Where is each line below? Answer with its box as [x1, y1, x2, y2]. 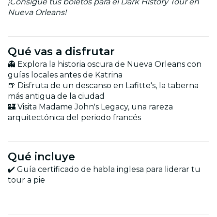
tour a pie [8, 175, 45, 185]
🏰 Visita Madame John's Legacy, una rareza [8, 102, 173, 111]
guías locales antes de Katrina [8, 70, 123, 79]
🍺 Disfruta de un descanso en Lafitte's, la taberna [8, 80, 199, 90]
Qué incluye [8, 150, 75, 163]
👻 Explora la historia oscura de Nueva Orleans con [8, 59, 201, 69]
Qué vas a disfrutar [8, 45, 115, 58]
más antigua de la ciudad [8, 91, 105, 101]
